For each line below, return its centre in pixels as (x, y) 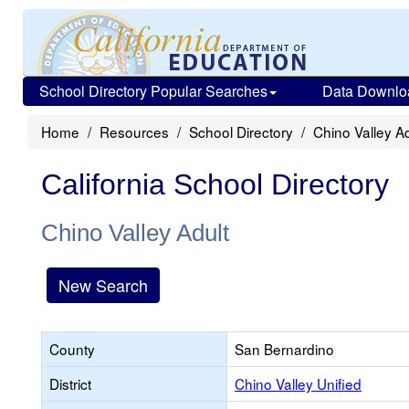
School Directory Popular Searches (153, 91)
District (70, 383)
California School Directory (215, 184)
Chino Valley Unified (298, 383)
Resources (134, 131)
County (72, 349)
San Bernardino (284, 349)
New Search (103, 285)
